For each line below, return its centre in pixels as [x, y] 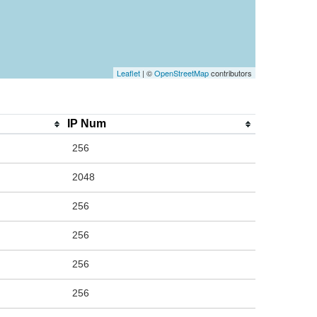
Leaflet [128, 73]
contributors [230, 73]
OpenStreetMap [181, 73]
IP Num [87, 124]
